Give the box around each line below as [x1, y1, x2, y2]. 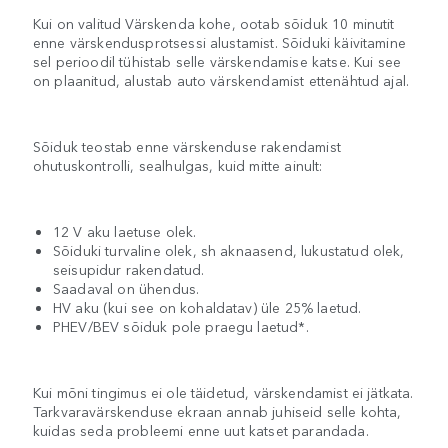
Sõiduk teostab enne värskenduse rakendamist [33, 135, 341, 156]
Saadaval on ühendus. [53, 277, 200, 298]
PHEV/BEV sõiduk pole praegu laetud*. [53, 315, 309, 336]
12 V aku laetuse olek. [53, 220, 197, 241]
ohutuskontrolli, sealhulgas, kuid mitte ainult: [33, 154, 323, 175]
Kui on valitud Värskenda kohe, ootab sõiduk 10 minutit [33, 12, 395, 33]
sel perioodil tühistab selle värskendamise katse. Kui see [33, 50, 402, 71]
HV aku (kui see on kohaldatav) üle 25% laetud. [53, 296, 362, 317]
